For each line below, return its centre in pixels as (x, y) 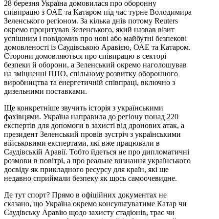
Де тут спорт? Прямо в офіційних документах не (85, 195)
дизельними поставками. (45, 91)
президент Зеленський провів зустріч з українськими (92, 134)
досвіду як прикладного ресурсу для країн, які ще (86, 169)
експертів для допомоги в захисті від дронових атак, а (94, 125)
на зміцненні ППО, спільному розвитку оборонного (91, 73)
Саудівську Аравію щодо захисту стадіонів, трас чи (89, 212)
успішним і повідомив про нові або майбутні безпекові (95, 38)
